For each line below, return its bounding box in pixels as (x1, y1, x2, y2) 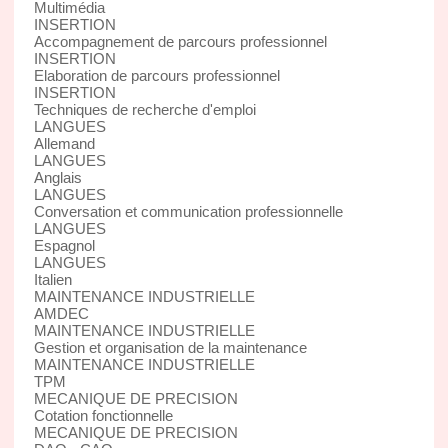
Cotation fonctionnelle (33, 406, 173, 424)
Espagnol (33, 236, 95, 254)
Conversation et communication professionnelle (33, 202, 343, 220)
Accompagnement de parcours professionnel (33, 32, 327, 50)
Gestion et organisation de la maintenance (33, 338, 307, 356)
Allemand (33, 134, 95, 152)
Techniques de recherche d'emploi (33, 100, 256, 118)
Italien (33, 270, 72, 288)
